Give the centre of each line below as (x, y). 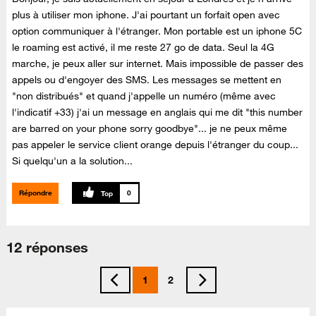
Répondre (35, 193)
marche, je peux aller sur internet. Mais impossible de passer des (158, 64)
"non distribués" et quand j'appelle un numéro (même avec (144, 96)
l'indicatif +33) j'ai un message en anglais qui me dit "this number (158, 113)
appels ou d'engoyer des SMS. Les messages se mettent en (147, 80)
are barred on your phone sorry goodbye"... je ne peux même (150, 129)
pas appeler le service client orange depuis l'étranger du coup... (156, 145)
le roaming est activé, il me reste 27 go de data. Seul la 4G (144, 48)
